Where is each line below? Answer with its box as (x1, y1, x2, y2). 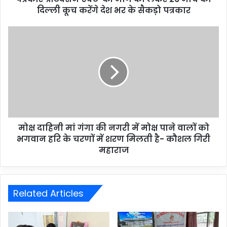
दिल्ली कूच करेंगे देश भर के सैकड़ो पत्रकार (36, 4, 191, 16)
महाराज (98, 144, 129, 156)
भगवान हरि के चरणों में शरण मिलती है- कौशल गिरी (17, 133, 210, 145)
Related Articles (13, 186, 84, 200)
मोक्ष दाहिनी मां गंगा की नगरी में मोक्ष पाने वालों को (18, 122, 209, 134)
